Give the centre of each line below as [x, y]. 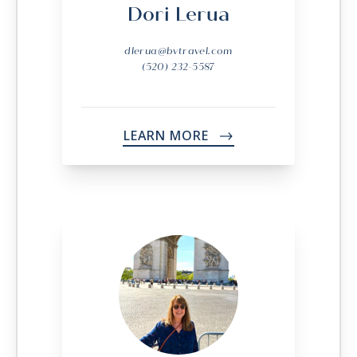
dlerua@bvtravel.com [178, 51]
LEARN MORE [167, 136]
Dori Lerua [178, 15]
